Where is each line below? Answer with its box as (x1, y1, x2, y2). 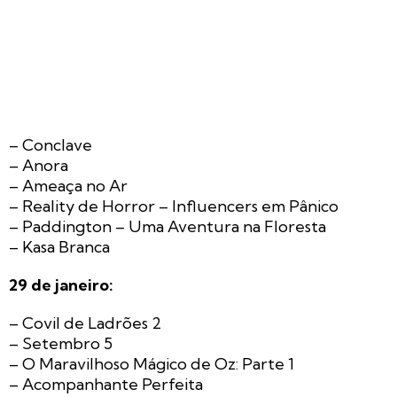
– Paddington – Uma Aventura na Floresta (9, 215, 326, 237)
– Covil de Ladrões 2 (9, 312, 161, 333)
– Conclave (9, 134, 92, 155)
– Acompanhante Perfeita (9, 373, 203, 394)
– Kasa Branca (9, 236, 110, 257)
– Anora (9, 154, 68, 175)
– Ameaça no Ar (9, 175, 128, 196)
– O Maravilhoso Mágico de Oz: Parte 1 (9, 353, 294, 374)
